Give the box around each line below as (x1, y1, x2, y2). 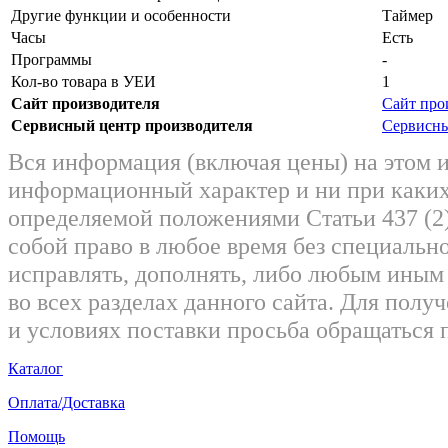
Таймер (382, 6, 433, 24)
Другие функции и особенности (11, 6, 231, 24)
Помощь (8, 427, 65, 445)
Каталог (8, 359, 63, 377)
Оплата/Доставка (8, 393, 125, 411)
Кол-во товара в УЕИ (11, 72, 156, 90)
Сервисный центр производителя (11, 116, 253, 134)
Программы (11, 50, 92, 68)
